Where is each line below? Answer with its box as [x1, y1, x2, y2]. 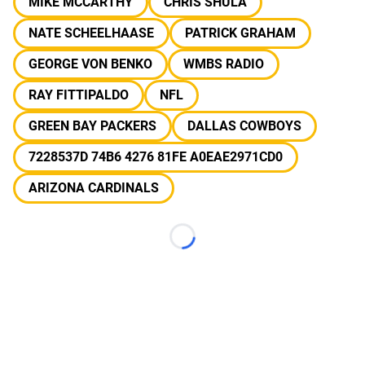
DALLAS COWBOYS [187, 118, 301, 134]
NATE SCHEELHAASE [29, 25, 154, 41]
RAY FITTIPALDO [29, 87, 129, 103]
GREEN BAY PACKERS [29, 118, 156, 134]
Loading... [181, 237, 239, 252]
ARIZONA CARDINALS [29, 180, 159, 196]
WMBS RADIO [183, 56, 264, 72]
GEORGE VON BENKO [29, 56, 152, 72]
